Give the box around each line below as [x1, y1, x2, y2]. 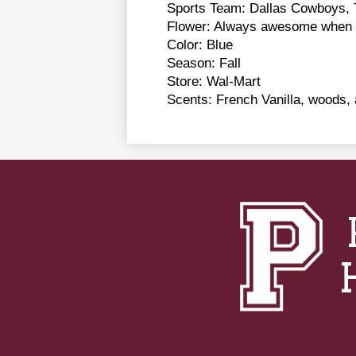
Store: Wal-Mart [167, 72, 261, 89]
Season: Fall [167, 54, 241, 71]
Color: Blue [167, 36, 233, 52]
